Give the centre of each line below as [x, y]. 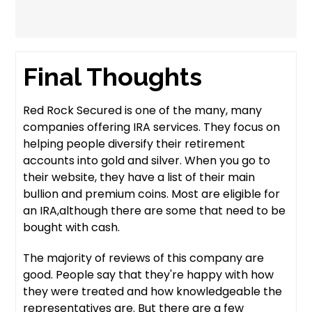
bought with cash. [72, 228]
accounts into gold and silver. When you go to [147, 161]
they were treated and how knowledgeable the [153, 292]
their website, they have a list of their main [139, 178]
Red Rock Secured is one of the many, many [143, 111]
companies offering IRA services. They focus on [152, 127]
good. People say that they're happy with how [149, 275]
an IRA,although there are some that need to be [155, 211]
